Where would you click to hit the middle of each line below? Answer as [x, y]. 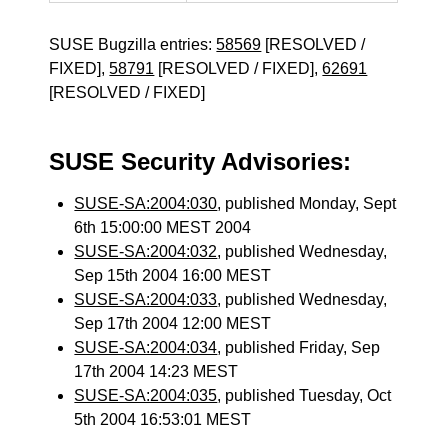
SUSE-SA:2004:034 [146, 347]
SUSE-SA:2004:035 [146, 395]
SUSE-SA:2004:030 [146, 203]
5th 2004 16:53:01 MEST [163, 419]
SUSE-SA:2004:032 [146, 251]
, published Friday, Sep [299, 347]
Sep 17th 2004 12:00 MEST [173, 323]
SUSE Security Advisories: [200, 161]
